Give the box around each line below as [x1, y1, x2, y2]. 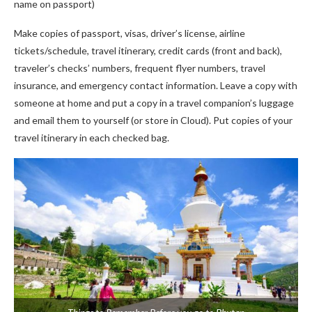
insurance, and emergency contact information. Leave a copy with [14, 79, 297, 91]
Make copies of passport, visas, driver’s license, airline [14, 27, 245, 39]
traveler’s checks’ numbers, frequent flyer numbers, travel [14, 62, 265, 74]
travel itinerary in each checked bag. [14, 132, 169, 143]
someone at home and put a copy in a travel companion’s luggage [14, 97, 294, 109]
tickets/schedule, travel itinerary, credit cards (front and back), [14, 45, 282, 56]
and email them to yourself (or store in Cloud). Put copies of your [14, 114, 292, 126]
